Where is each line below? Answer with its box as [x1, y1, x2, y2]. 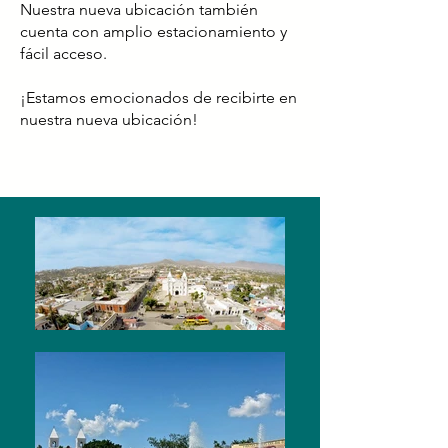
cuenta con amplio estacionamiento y [20, 22, 287, 41]
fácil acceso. [20, 44, 107, 63]
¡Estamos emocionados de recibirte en [20, 88, 297, 107]
